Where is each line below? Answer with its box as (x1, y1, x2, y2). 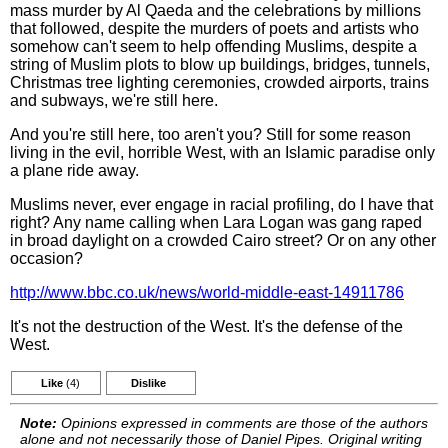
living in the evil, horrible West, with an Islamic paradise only (10, 144, 435, 161)
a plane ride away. (10, 162, 139, 179)
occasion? (10, 250, 83, 267)
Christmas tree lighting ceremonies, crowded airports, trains (10, 74, 429, 91)
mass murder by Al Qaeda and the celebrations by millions (10, 2, 421, 19)
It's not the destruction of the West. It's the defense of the (10, 318, 403, 335)
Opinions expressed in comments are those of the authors (57, 415, 428, 431)
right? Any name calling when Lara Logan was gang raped (10, 214, 422, 231)
